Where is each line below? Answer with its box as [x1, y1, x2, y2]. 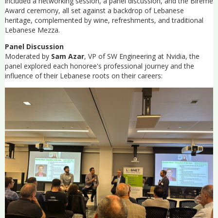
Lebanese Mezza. [5, 25, 60, 35]
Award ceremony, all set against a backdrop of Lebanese [5, 6, 184, 16]
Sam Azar [51, 52, 84, 61]
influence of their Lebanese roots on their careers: [5, 71, 163, 81]
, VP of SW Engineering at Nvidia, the [84, 52, 200, 61]
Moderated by [5, 52, 51, 61]
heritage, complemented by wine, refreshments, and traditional [5, 16, 203, 25]
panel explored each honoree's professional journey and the [5, 61, 194, 71]
